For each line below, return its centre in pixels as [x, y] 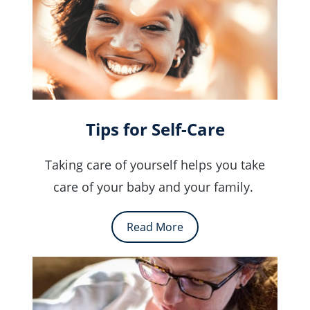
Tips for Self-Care [155, 129]
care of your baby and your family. [155, 187]
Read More [155, 227]
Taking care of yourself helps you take [155, 165]
